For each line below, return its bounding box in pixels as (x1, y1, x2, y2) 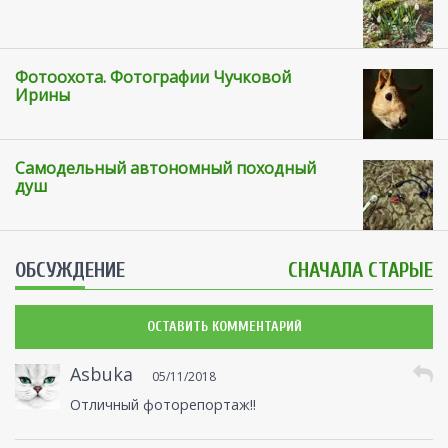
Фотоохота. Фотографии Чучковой (15, 66, 291, 89)
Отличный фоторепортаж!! (70, 395, 256, 415)
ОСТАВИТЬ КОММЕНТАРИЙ (146, 318, 302, 336)
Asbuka (70, 362, 133, 387)
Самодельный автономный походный (15, 157, 316, 180)
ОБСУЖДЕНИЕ (15, 258, 125, 283)
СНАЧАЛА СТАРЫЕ (288, 258, 433, 283)
